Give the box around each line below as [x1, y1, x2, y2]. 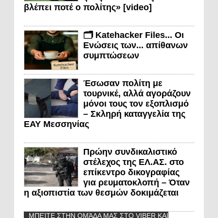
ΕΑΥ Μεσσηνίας [24, 119, 89, 129]
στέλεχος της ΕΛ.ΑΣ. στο [83, 157, 184, 167]
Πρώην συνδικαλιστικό [83, 146, 177, 157]
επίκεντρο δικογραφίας [83, 167, 180, 177]
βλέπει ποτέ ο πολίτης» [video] [24, 2, 152, 12]
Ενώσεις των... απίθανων [83, 40, 188, 50]
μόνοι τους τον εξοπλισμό [83, 98, 189, 109]
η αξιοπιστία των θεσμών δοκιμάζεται [24, 187, 179, 198]
